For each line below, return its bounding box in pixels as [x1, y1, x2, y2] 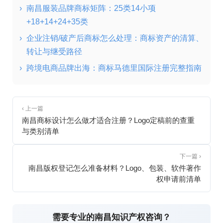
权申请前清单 [156, 175, 201, 184]
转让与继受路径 [26, 47, 82, 56]
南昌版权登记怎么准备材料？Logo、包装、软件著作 [28, 164, 201, 173]
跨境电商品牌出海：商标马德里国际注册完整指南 [26, 64, 202, 73]
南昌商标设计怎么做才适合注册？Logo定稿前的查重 [22, 116, 195, 125]
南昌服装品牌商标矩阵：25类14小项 [26, 4, 156, 13]
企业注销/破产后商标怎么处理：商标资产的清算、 [26, 34, 204, 43]
